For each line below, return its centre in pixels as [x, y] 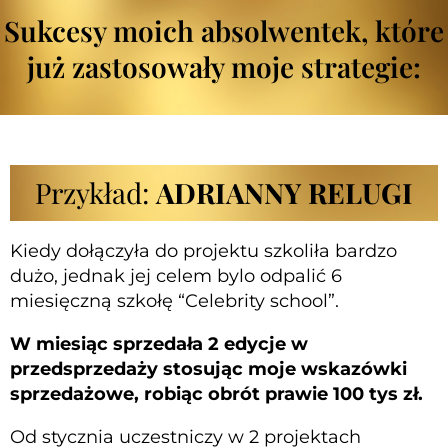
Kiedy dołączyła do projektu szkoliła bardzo [203, 250]
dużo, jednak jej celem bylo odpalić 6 [176, 275]
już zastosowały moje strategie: [224, 66]
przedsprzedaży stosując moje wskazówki [208, 368]
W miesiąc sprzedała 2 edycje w [159, 343]
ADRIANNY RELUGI [284, 192]
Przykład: [95, 192]
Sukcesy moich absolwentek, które [224, 30]
